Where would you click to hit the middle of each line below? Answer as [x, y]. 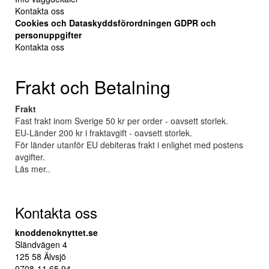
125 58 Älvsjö [41, 256]
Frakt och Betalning [93, 87]
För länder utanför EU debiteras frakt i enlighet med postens [129, 145]
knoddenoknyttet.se [56, 232]
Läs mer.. [33, 169]
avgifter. [30, 157]
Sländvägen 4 [41, 244]
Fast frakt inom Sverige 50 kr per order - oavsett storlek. [122, 121]
